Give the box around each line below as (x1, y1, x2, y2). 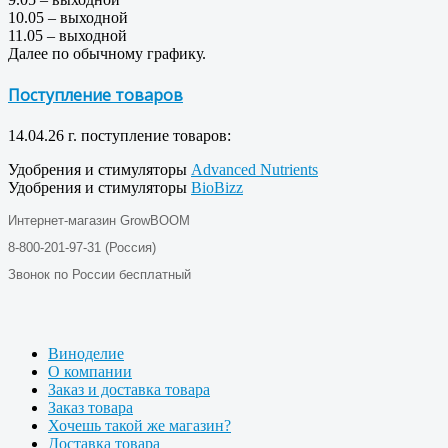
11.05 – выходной (8, 26, 127, 44)
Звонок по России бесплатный (8, 267, 191, 283)
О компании (48, 363, 132, 381)
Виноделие (48, 345, 124, 363)
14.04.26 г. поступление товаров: (8, 127, 231, 145)
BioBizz (191, 179, 243, 197)
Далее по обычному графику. (8, 44, 206, 62)
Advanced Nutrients (191, 161, 318, 179)
